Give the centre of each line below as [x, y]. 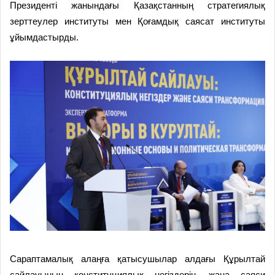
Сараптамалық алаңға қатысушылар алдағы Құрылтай [137, 259]
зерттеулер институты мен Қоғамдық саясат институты [137, 21]
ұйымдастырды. [44, 37]
